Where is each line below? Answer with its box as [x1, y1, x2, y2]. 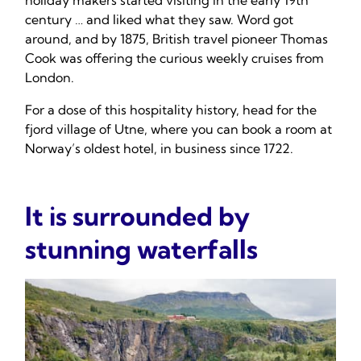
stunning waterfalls [25, 233, 258, 266]
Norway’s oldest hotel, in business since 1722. [25, 140, 293, 157]
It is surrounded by [25, 200, 250, 233]
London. [25, 69, 77, 86]
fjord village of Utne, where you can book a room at [25, 121, 332, 138]
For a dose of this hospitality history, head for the [25, 102, 317, 118]
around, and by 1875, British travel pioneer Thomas [25, 31, 328, 48]
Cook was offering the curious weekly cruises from [25, 50, 324, 67]
